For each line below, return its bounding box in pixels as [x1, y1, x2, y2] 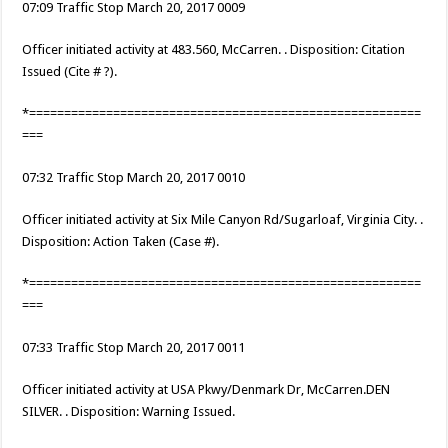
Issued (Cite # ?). [22, 64, 118, 80]
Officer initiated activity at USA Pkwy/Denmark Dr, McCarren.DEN [22, 382, 391, 398]
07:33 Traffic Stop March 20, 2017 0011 [22, 340, 246, 356]
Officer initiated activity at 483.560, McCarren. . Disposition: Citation [22, 42, 406, 58]
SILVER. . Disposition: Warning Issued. [22, 404, 236, 420]
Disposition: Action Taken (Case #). [22, 234, 220, 250]
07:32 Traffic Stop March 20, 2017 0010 [22, 170, 246, 186]
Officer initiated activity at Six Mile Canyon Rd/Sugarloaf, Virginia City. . [22, 212, 424, 228]
